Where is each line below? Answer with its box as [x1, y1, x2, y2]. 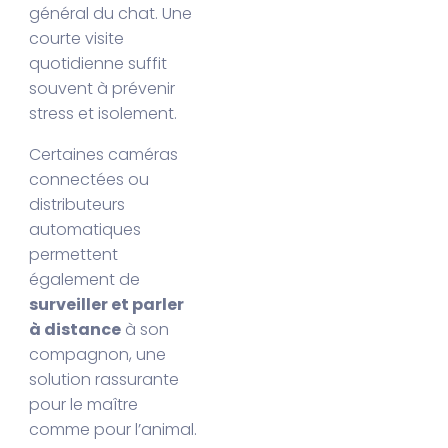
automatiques [29, 218, 142, 242]
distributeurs [29, 193, 126, 217]
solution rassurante [29, 368, 180, 392]
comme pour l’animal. [29, 418, 198, 442]
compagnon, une [29, 343, 167, 367]
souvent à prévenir [29, 77, 176, 101]
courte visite [29, 27, 125, 51]
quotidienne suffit [29, 52, 168, 76]
